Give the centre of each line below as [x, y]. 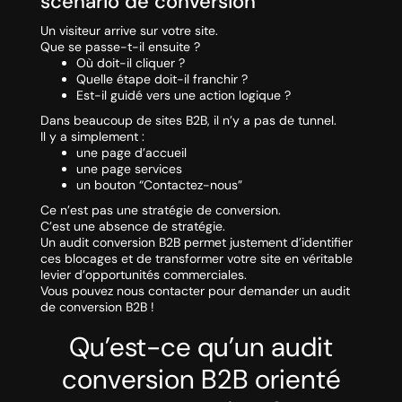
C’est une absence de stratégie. [132, 227]
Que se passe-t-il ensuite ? [120, 47]
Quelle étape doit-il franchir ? [162, 79]
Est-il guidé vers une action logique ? [183, 96]
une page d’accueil [131, 153]
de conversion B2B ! [97, 307]
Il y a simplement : [92, 137]
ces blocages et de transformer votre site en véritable [196, 259]
